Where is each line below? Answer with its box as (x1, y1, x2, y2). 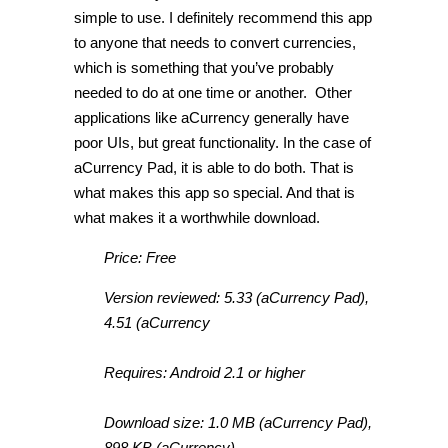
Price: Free (104, 249, 176, 267)
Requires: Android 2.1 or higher (104, 364, 305, 382)
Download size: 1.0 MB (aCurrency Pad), (104, 414, 372, 432)
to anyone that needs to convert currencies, (74, 34, 356, 52)
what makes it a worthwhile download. (74, 209, 320, 227)
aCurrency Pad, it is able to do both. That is (74, 159, 354, 177)
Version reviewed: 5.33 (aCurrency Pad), (104, 289, 369, 307)
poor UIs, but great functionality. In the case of (74, 134, 371, 152)
